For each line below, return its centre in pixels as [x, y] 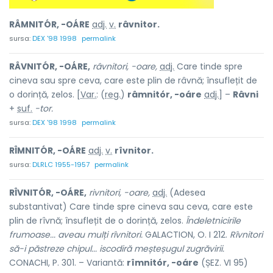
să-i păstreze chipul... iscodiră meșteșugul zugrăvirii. [117, 249]
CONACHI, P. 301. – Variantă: [68, 263]
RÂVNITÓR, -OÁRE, [50, 66]
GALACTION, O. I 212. [186, 235]
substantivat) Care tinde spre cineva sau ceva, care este [131, 207]
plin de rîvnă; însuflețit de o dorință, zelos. [97, 221]
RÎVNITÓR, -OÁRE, [48, 193]
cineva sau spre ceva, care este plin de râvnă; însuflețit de [133, 80]
